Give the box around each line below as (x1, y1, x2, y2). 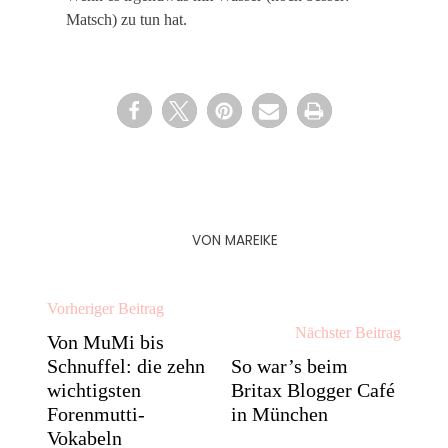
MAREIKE (225, 231, 278, 250)
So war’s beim (231, 355, 349, 377)
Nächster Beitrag (294, 324, 401, 341)
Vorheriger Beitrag (47, 300, 165, 317)
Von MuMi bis (47, 331, 165, 353)
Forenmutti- (47, 403, 146, 425)
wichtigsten (47, 379, 142, 401)
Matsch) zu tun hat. (66, 11, 188, 28)
